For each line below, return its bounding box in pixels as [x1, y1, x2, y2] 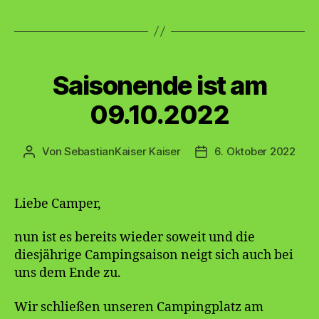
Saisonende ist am [52, 69, 267, 101]
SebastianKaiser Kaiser [64, 144, 181, 158]
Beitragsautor [28, 145, 98, 159]
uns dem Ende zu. [14, 265, 121, 282]
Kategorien [159, 56, 222, 71]
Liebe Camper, [14, 195, 101, 212]
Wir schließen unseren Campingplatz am [14, 298, 263, 315]
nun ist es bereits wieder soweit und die [14, 229, 255, 246]
